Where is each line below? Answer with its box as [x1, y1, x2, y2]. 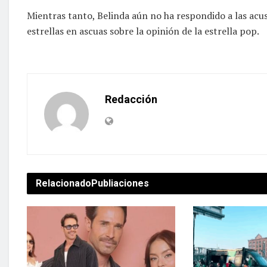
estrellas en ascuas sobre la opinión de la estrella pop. [27, 24, 259, 38]
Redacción [105, 92, 157, 105]
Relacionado [36, 177, 91, 189]
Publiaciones [91, 177, 149, 189]
